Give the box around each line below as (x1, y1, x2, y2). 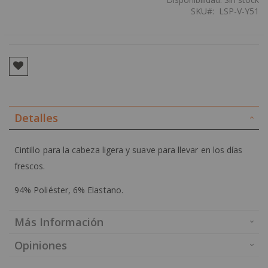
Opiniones (14, 238, 67, 253)
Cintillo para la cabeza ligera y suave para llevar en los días (14, 144, 243, 156)
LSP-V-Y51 (219, 5, 259, 17)
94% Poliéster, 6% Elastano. (14, 184, 123, 196)
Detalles (14, 111, 58, 126)
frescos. (14, 160, 45, 172)
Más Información (14, 215, 103, 230)
